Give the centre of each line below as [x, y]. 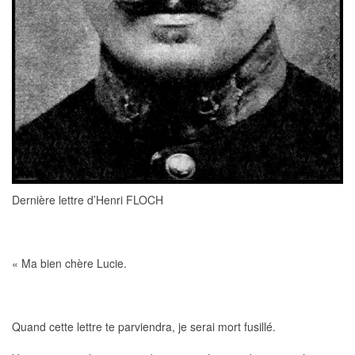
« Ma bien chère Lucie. [69, 263]
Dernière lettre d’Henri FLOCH [88, 200]
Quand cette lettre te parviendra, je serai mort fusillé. [144, 326]
